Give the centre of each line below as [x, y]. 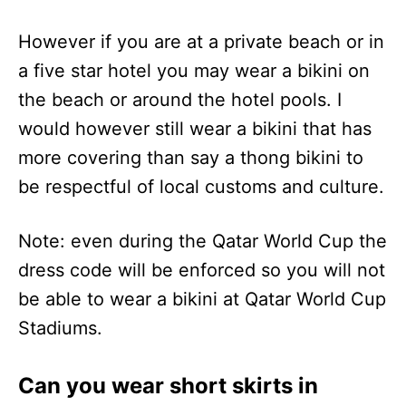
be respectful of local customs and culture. [201, 187]
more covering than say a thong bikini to [191, 158]
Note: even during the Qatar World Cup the [203, 242]
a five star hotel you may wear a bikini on [194, 71]
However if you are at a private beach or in [201, 42]
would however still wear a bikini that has [195, 129]
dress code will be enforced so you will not [202, 271]
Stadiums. [60, 329]
